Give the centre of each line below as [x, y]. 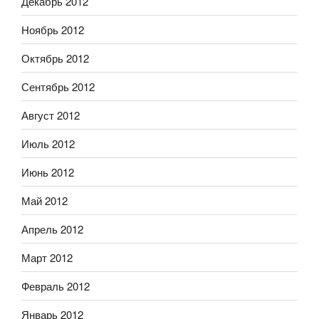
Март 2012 [47, 257]
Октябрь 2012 [55, 58]
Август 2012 [51, 115]
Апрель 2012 [52, 229]
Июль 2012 [48, 143]
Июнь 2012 [48, 172]
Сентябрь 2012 [58, 86]
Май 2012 [45, 200]
